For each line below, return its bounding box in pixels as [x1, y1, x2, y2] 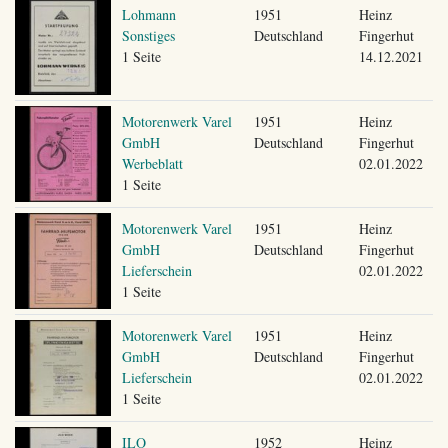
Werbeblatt [121, 153, 183, 173]
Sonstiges [121, 25, 175, 45]
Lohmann [121, 4, 176, 24]
